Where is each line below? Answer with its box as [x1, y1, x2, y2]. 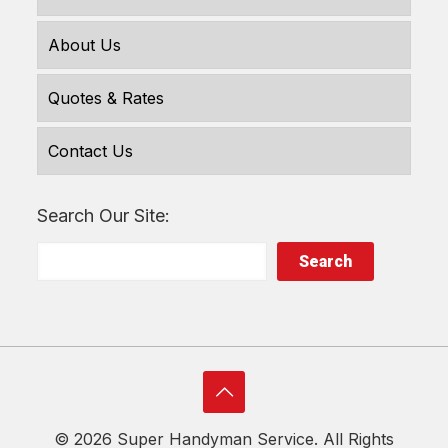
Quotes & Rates [48, 87, 164, 108]
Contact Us [48, 140, 133, 161]
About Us [48, 34, 121, 55]
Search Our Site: [37, 204, 170, 226]
